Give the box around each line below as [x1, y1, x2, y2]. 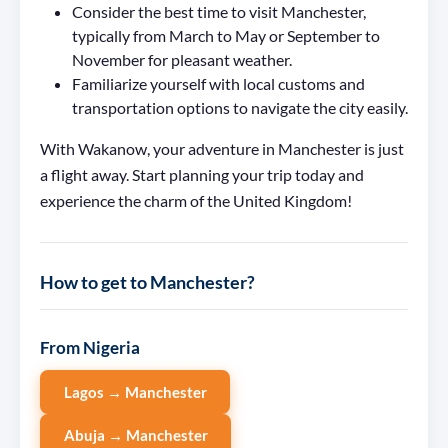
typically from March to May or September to [72, 26, 380, 46]
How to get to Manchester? [40, 271, 255, 294]
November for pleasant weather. [72, 50, 292, 70]
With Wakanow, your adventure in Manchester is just [40, 139, 404, 159]
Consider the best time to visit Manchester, [72, 2, 366, 22]
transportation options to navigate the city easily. [72, 98, 408, 118]
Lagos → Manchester [63, 382, 207, 401]
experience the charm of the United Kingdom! [40, 191, 352, 211]
